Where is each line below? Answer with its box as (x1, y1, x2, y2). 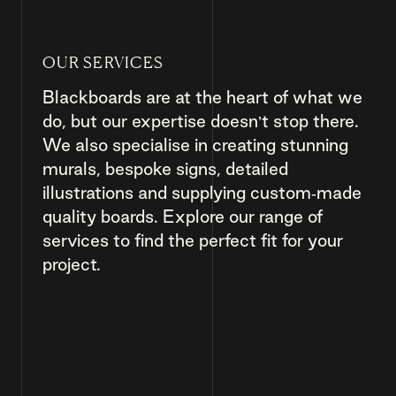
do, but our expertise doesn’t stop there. (42, 111, 359, 131)
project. (42, 255, 101, 274)
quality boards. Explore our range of (42, 207, 323, 226)
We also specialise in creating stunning (42, 135, 348, 155)
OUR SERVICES (42, 52, 164, 72)
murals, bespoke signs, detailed (42, 159, 288, 179)
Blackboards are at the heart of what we (42, 88, 362, 107)
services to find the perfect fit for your (42, 231, 343, 250)
